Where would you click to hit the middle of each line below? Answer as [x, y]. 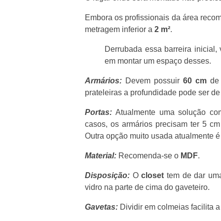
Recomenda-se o [149, 156]
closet [153, 175]
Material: [101, 156]
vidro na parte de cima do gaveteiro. [147, 187]
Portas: [98, 112]
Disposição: [107, 175]
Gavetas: [101, 207]
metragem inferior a [120, 29]
